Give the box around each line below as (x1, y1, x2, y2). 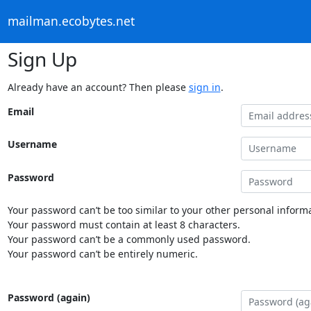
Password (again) (7, 291, 90, 304)
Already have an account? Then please (7, 80, 189, 94)
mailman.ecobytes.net (7, 12, 135, 30)
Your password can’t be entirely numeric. (7, 247, 198, 260)
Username (7, 137, 57, 151)
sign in (188, 80, 221, 94)
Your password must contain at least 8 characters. (7, 218, 240, 231)
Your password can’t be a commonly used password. (7, 233, 251, 246)
